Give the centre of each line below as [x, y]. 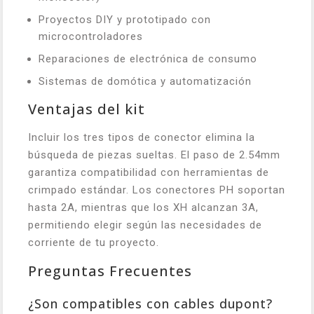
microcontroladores [91, 36]
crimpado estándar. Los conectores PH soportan [157, 190]
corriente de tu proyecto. [94, 243]
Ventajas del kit [87, 109]
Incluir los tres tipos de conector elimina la [142, 137]
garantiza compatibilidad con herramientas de [149, 172]
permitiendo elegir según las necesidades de [145, 225]
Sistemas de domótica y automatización [145, 81]
